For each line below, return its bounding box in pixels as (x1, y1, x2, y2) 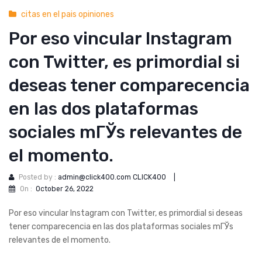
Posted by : (19, 173, 58, 182)
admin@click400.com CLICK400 (58, 173, 166, 182)
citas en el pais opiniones (21, 9, 114, 19)
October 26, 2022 (36, 184, 94, 193)
